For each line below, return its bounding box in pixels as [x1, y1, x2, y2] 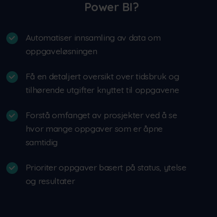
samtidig [25, 137, 58, 148]
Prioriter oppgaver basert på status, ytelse [25, 162, 186, 173]
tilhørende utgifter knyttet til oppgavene [25, 84, 179, 95]
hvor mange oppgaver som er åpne [25, 123, 163, 134]
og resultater [25, 175, 75, 186]
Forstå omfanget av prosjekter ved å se [25, 109, 177, 121]
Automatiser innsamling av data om [25, 32, 161, 43]
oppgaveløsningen [25, 46, 97, 57]
